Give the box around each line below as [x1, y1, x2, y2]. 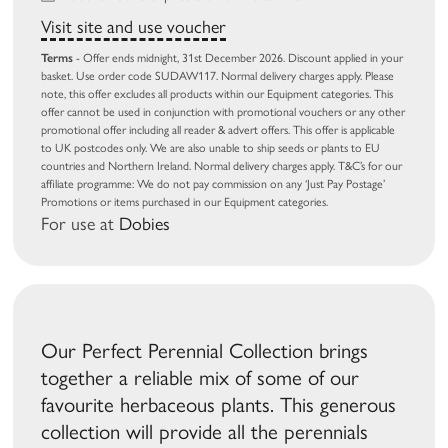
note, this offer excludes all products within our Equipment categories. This [41, 86, 394, 101]
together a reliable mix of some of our [41, 364, 360, 390]
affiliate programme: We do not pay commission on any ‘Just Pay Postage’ [41, 176, 386, 191]
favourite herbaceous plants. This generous [41, 391, 397, 417]
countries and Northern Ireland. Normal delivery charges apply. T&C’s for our [41, 158, 403, 173]
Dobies [119, 212, 171, 235]
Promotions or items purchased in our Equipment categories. [41, 194, 329, 209]
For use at [41, 212, 120, 235]
